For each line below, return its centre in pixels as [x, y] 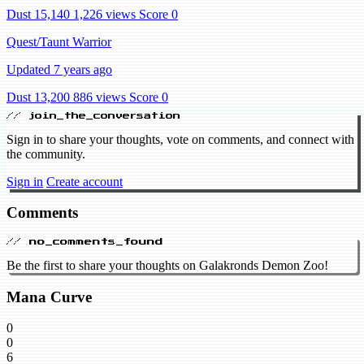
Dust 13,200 [38, 97]
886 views [100, 97]
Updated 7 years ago [59, 69]
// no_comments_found [85, 242]
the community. [46, 154]
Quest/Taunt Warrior [59, 41]
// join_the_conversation [93, 115]
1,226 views [104, 14]
